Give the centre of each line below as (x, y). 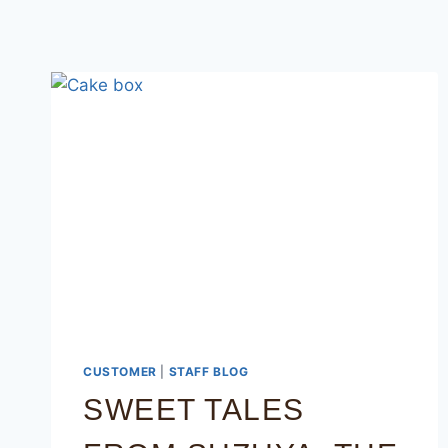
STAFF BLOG (208, 372)
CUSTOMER (120, 372)
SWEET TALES (194, 410)
